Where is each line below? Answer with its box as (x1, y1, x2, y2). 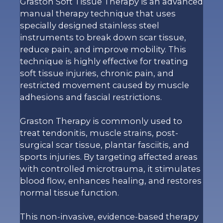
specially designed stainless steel (20, 20, 159, 31)
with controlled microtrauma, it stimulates (20, 164, 201, 174)
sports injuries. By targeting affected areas (20, 152, 198, 162)
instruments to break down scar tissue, (20, 32, 186, 43)
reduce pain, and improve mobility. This (20, 44, 186, 55)
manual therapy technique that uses (20, 8, 176, 19)
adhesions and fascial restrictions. (20, 92, 162, 103)
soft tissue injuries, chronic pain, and (20, 68, 174, 79)
